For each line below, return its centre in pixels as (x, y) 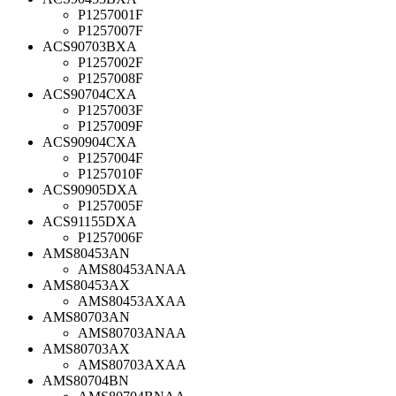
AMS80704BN (86, 380)
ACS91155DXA (90, 221)
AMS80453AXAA (132, 301)
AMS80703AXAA (132, 364)
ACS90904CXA (90, 141)
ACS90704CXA (90, 94)
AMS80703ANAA (132, 332)
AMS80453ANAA (132, 269)
